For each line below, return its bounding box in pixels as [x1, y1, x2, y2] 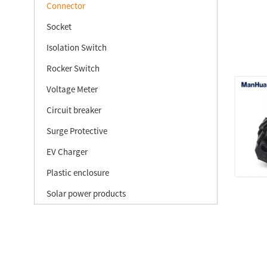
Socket [46, 21, 72, 32]
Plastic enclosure [46, 167, 109, 178]
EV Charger [46, 146, 88, 157]
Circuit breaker [46, 104, 101, 116]
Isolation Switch [46, 42, 107, 53]
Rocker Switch [46, 63, 100, 74]
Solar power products [46, 188, 126, 199]
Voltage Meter [46, 83, 98, 95]
